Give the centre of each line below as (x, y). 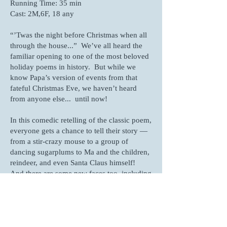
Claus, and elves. (38, 195)
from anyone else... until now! (60, 99)
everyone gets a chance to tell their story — (79, 131)
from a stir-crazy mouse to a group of (69, 141)
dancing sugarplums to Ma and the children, (80, 152)
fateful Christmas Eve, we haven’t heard (73, 88)
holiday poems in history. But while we (73, 67)
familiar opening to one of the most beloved (80, 56)
